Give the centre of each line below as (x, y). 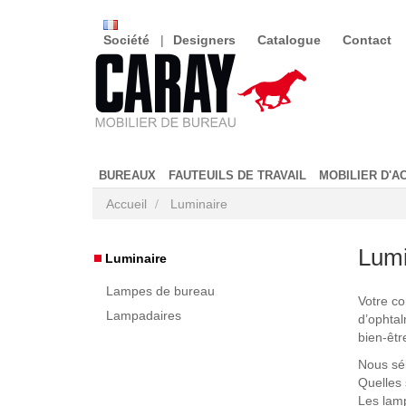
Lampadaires (144, 315)
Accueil (126, 204)
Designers (204, 40)
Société (126, 40)
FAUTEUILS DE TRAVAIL (237, 175)
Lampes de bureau (160, 291)
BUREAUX (127, 175)
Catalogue (289, 40)
